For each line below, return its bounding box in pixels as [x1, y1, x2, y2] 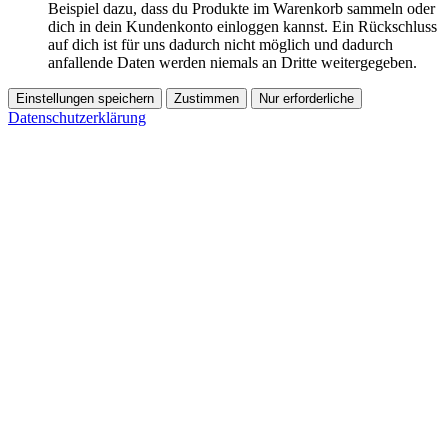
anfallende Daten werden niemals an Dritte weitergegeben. [48, 54, 417, 72]
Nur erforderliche [259, 91, 354, 107]
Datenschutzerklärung [8, 109, 146, 127]
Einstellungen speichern [16, 91, 154, 107]
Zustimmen [174, 91, 239, 107]
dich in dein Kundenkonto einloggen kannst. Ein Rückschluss [48, 18, 437, 36]
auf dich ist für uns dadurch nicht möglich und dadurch [48, 36, 393, 54]
